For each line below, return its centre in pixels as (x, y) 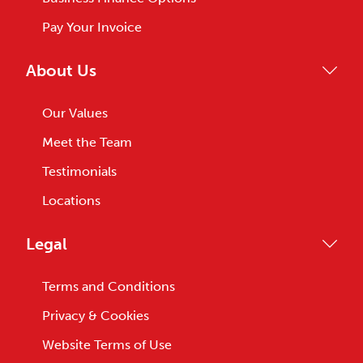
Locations (71, 201)
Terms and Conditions (109, 286)
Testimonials (79, 171)
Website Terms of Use (107, 345)
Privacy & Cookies (96, 316)
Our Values (75, 113)
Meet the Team (87, 142)
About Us (61, 70)
